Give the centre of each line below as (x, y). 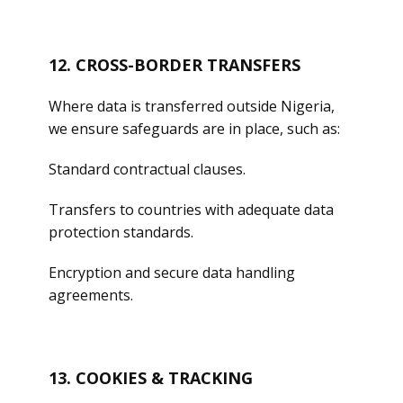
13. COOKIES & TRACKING (151, 378)
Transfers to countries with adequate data (191, 210)
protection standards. (121, 232)
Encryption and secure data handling (172, 273)
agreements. (91, 295)
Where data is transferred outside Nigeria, (192, 106)
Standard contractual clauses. (147, 169)
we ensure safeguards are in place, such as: (194, 129)
